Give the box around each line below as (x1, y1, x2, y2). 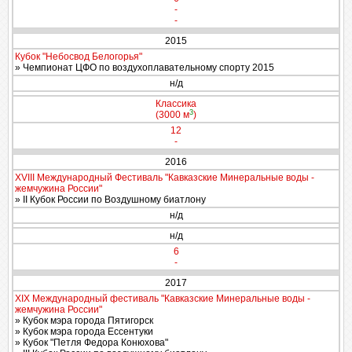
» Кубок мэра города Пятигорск (15, 315, 153, 326)
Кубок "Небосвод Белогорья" (15, 51, 142, 62)
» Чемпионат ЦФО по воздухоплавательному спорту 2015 (15, 62, 274, 73)
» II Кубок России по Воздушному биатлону (15, 194, 206, 205)
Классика (156, 98, 196, 109)
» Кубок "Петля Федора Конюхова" (15, 337, 168, 348)
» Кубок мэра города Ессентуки (15, 326, 153, 337)
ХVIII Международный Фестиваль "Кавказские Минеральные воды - (15, 172, 314, 183)
